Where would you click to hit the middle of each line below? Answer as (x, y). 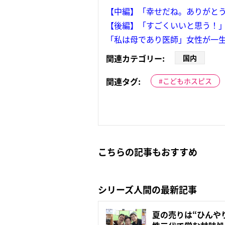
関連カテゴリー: (135, 59)
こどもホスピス (187, 81)
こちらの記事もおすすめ (148, 152)
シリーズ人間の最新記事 (147, 190)
